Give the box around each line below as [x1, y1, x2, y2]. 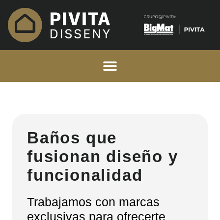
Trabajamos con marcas [27, 194, 160, 209]
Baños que [27, 128, 117, 147]
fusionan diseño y [27, 147, 178, 165]
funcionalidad [27, 165, 143, 184]
